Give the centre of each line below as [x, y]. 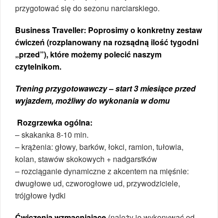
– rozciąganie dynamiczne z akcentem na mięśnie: [102, 171]
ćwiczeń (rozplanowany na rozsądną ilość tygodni [107, 42]
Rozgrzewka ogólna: [55, 122]
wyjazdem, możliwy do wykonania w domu [92, 100]
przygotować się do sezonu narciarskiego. [87, 8]
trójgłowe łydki [40, 195]
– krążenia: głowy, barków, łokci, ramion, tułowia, [99, 146]
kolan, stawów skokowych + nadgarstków [86, 159]
